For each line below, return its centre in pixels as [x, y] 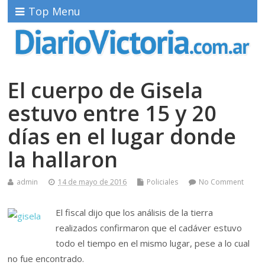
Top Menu [55, 11]
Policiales [163, 182]
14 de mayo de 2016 [93, 182]
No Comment [222, 182]
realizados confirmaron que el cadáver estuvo [148, 227]
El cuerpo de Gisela [106, 90]
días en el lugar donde [122, 136]
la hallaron [63, 159]
